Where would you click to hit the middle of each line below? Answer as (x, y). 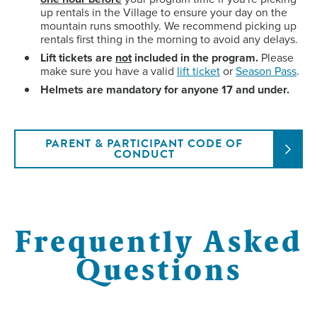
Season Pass (266, 71)
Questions (158, 270)
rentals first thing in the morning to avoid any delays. (169, 39)
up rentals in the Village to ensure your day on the (164, 12)
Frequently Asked (158, 241)
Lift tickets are (78, 58)
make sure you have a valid (109, 71)
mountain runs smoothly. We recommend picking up (168, 26)
